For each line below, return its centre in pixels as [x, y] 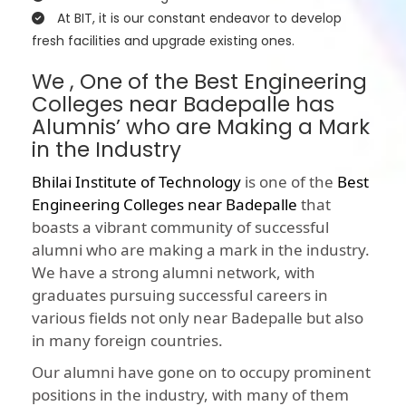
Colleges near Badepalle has [183, 105]
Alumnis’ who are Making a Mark [201, 127]
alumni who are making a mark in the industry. [201, 250]
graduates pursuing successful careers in [180, 295]
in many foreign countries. [127, 341]
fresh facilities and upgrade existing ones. [163, 41]
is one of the [289, 182]
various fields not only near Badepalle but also [198, 318]
